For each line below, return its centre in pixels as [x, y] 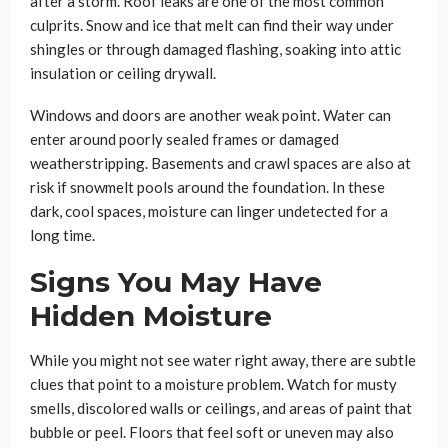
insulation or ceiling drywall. [123, 73]
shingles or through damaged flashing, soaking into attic [215, 49]
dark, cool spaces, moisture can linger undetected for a [209, 211]
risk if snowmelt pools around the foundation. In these [207, 187]
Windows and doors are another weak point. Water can [210, 115]
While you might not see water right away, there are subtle [223, 360]
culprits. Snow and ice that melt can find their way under [212, 25]
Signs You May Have [176, 282]
